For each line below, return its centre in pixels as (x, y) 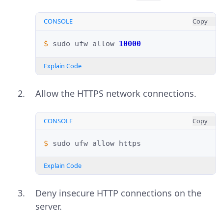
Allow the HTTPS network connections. (116, 94)
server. (49, 206)
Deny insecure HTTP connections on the (118, 193)
